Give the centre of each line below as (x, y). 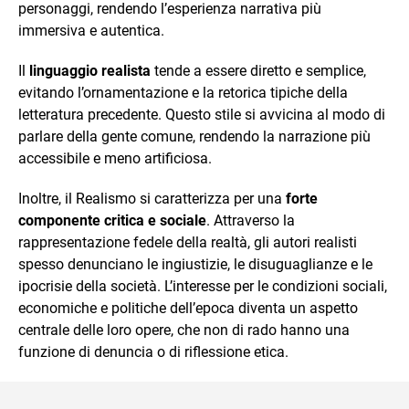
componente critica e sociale (112, 220)
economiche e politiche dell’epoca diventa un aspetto (188, 308)
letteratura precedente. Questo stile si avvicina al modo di (202, 115)
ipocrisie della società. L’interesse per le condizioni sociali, (203, 286)
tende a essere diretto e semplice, (258, 71)
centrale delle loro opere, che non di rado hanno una (184, 330)
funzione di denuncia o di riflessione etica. (153, 352)
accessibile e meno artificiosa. (115, 158)
